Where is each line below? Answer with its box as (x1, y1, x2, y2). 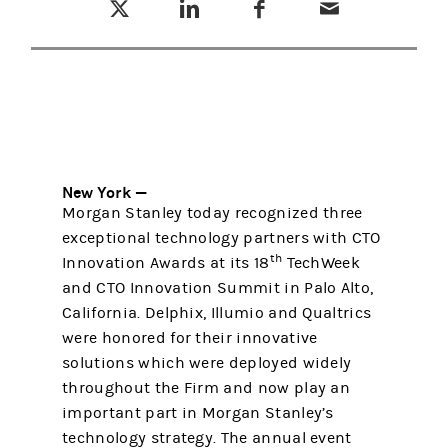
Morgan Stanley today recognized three (62, 204, 363, 222)
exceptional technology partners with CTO (62, 229, 381, 247)
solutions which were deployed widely (62, 354, 352, 372)
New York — (62, 183, 148, 202)
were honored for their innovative (62, 329, 318, 347)
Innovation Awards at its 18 (62, 254, 270, 272)
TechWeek (282, 254, 361, 272)
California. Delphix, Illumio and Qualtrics (62, 304, 372, 322)
